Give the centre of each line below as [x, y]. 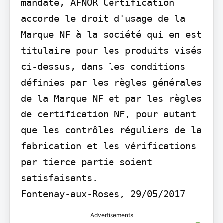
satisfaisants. [59, 178]
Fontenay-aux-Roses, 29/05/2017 [103, 194]
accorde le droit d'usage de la [103, 19]
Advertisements [111, 215]
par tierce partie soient [86, 162]
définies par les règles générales [111, 82]
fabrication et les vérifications [108, 146]
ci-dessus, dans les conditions [103, 66]
